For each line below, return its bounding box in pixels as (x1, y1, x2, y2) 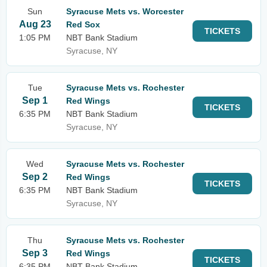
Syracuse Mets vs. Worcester (66, 7, 184, 16)
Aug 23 (18, 19, 51, 29)
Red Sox (66, 20, 100, 29)
